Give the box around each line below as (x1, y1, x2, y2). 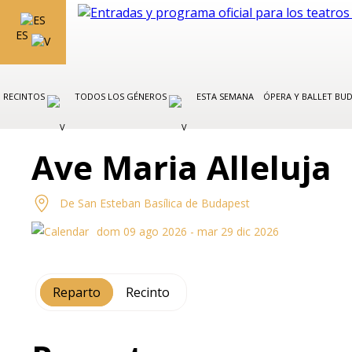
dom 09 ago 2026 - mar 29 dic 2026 (97, 224, 280, 239)
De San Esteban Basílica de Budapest (60, 196, 251, 211)
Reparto (53, 284, 101, 301)
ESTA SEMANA (196, 90, 254, 102)
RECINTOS (3, 90, 47, 102)
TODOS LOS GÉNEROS (75, 90, 169, 102)
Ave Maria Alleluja (31, 145, 332, 189)
